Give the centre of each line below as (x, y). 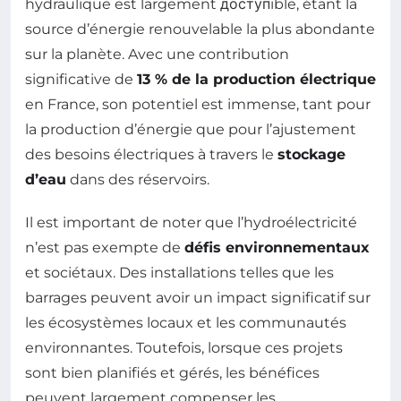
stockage (311, 154)
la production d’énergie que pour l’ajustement (191, 129)
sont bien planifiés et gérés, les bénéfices (172, 372)
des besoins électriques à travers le (151, 154)
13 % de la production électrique (256, 79)
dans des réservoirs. (138, 179)
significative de (81, 79)
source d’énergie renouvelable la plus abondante (200, 29)
